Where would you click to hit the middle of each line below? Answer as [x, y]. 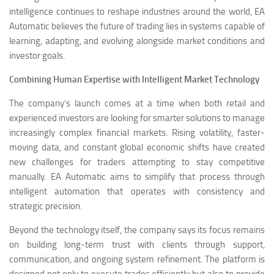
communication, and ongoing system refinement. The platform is [137, 259]
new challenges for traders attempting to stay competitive [137, 162]
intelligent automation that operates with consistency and [137, 191]
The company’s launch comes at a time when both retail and [137, 103]
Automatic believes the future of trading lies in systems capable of [137, 26]
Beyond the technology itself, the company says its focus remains [137, 230]
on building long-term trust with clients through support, [137, 244]
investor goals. [37, 55]
